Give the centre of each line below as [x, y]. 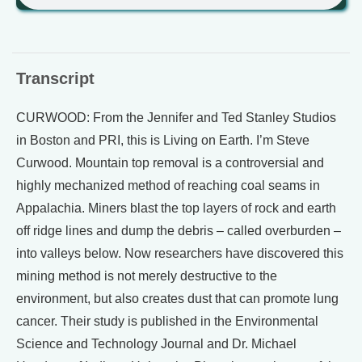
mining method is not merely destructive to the [147, 276]
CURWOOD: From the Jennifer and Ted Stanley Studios [176, 117]
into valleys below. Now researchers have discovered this [180, 253]
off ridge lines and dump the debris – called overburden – [179, 230]
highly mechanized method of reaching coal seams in [168, 185]
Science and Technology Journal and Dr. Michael [156, 343]
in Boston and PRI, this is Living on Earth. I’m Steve [163, 140]
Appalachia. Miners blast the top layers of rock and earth [176, 208]
